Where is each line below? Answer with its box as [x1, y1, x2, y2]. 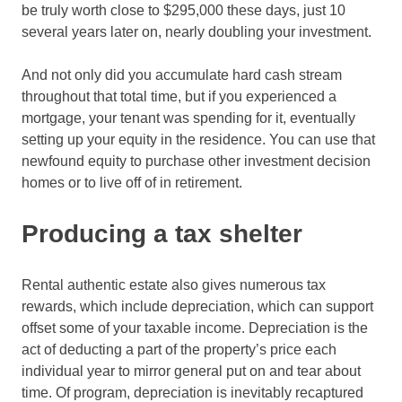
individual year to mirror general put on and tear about [22, 363, 361, 379]
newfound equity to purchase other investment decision [22, 153, 371, 169]
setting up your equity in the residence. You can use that [22, 131, 375, 147]
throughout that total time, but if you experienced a [22, 88, 336, 104]
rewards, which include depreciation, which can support [22, 298, 373, 314]
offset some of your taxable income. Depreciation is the [22, 319, 368, 336]
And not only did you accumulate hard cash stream [22, 66, 342, 83]
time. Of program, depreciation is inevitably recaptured [22, 384, 363, 400]
